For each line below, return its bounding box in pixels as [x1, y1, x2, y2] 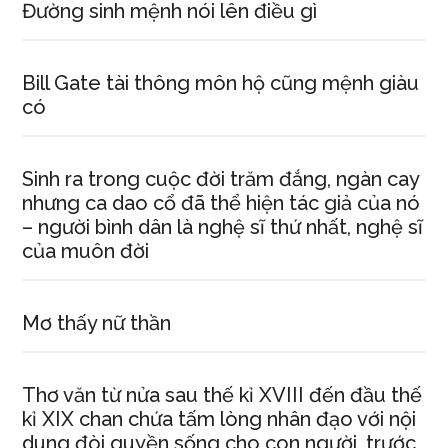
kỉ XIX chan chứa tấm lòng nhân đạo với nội [22, 407, 417, 431]
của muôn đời [22, 239, 150, 263]
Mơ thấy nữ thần [22, 311, 172, 335]
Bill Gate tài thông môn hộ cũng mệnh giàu [22, 71, 420, 95]
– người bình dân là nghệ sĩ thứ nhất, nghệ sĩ [22, 215, 424, 239]
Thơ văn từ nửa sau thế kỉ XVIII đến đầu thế [22, 383, 423, 407]
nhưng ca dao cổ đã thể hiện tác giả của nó [22, 191, 421, 215]
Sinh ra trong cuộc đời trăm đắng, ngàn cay [22, 167, 420, 191]
